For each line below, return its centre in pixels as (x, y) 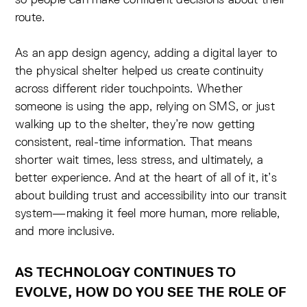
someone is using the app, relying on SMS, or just (145, 106)
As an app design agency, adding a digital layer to (146, 53)
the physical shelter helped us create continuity (139, 71)
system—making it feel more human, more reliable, (148, 213)
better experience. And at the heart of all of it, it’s (146, 177)
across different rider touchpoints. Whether (129, 88)
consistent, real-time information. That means (134, 142)
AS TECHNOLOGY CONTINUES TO (125, 272)
